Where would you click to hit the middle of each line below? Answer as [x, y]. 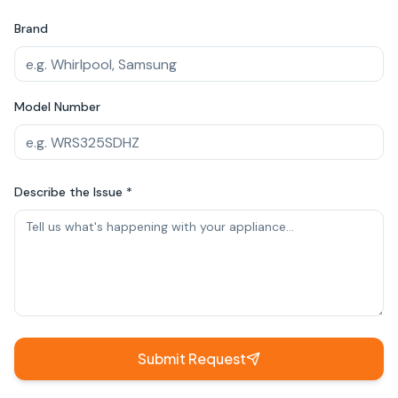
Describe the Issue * [73, 192]
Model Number [57, 107]
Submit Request [192, 358]
